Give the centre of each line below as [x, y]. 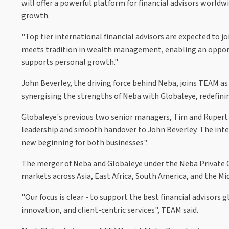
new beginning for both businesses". [85, 142]
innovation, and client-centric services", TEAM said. [110, 210]
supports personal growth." [70, 62]
